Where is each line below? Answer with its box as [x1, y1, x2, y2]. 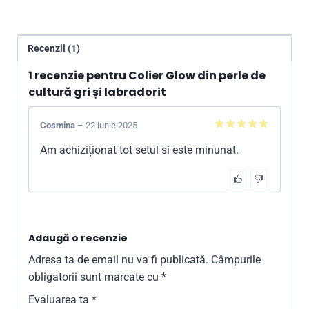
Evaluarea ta [28, 293, 92, 307]
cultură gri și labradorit [28, 84, 166, 101]
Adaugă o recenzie [28, 231, 128, 246]
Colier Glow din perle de [128, 68, 266, 84]
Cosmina [40, 120, 75, 131]
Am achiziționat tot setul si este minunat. [40, 143, 239, 157]
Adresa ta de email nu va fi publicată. [28, 253, 208, 267]
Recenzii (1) [28, 42, 81, 54]
